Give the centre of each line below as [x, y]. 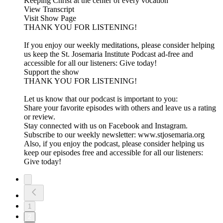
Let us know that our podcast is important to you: [101, 99]
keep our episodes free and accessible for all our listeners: [113, 153]
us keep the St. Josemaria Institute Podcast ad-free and [109, 54]
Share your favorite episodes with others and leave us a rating [120, 108]
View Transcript [49, 9]
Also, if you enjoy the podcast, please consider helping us [114, 144]
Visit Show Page [50, 18]
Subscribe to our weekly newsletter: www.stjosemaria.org [114, 135]
